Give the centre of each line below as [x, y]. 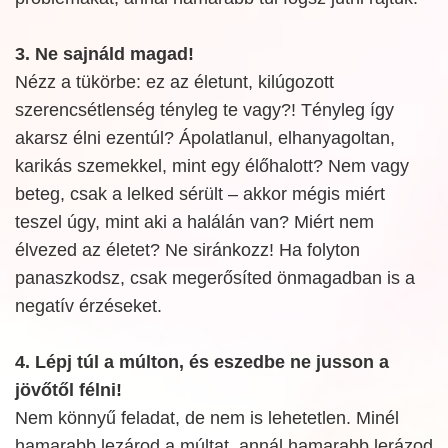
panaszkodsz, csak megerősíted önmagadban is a [215, 277]
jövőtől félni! [68, 389]
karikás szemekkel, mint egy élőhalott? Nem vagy [212, 165]
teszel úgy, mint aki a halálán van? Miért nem [194, 221]
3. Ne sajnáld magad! [104, 53]
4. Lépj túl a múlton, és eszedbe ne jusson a [202, 361]
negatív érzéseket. [88, 305]
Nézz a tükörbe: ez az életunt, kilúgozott [174, 81]
